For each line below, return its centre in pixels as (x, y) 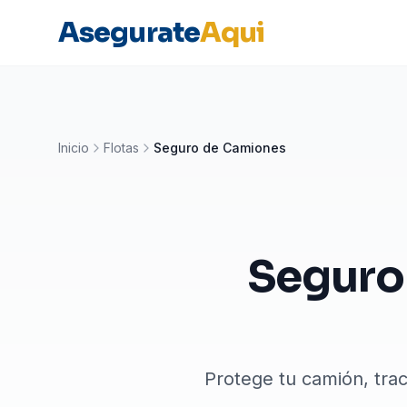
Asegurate (129, 33)
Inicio (74, 148)
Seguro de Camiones (220, 148)
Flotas (121, 148)
